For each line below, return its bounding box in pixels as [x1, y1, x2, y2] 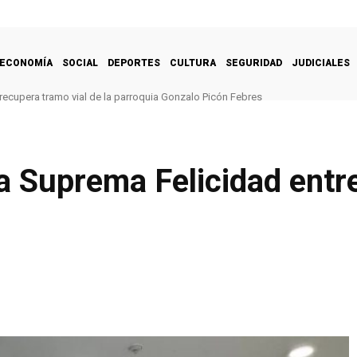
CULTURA [170, 57, 216, 69]
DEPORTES [108, 57, 160, 69]
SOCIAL [62, 57, 98, 69]
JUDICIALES [292, 57, 350, 69]
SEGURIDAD [226, 57, 282, 69]
